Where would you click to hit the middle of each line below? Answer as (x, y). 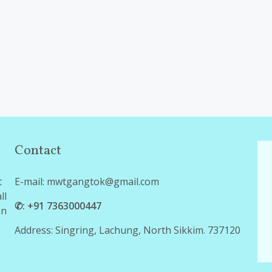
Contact (38, 151)
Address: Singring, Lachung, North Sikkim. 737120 (127, 230)
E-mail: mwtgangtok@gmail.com (87, 182)
